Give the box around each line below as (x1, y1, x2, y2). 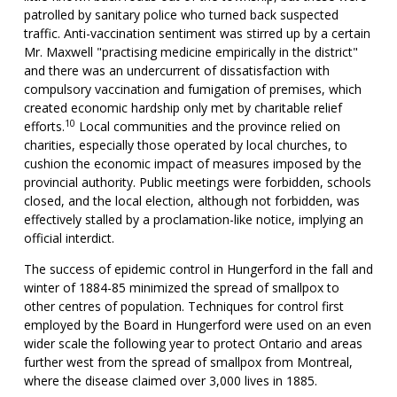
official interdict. (23, 230, 114, 246)
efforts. (23, 118, 65, 135)
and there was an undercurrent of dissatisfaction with (23, 62, 330, 79)
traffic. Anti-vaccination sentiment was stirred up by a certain (23, 25, 370, 42)
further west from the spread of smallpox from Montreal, (23, 354, 353, 370)
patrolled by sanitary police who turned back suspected (23, 6, 339, 23)
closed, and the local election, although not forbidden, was (23, 192, 360, 209)
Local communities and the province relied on (74, 118, 340, 135)
